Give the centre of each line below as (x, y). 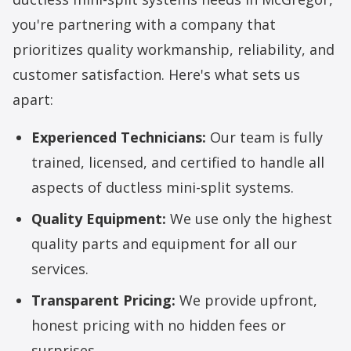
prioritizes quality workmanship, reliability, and (174, 50)
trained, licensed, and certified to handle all (178, 163)
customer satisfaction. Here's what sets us (156, 75)
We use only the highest (249, 219)
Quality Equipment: (99, 219)
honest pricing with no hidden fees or (159, 326)
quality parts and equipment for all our (164, 244)
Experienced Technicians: (119, 138)
